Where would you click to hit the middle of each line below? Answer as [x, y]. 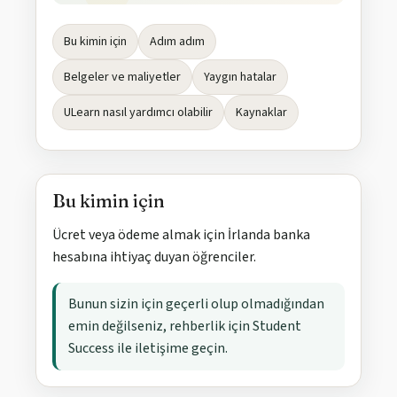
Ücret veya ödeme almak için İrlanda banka [181, 235]
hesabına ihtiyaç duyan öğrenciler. [154, 257]
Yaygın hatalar [240, 78]
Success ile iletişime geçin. [148, 349]
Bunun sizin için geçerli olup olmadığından [196, 304]
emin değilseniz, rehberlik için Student [185, 327]
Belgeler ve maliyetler [122, 78]
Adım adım [177, 42]
